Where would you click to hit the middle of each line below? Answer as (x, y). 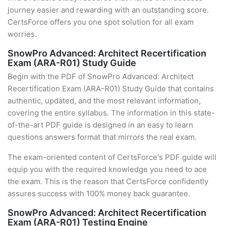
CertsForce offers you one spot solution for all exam (101, 22)
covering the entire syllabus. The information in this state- (111, 113)
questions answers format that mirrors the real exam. (102, 137)
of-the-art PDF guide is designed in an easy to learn (100, 125)
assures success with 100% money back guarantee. (99, 193)
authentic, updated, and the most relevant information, (104, 101)
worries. (22, 34)
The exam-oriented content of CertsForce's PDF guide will (112, 157)
